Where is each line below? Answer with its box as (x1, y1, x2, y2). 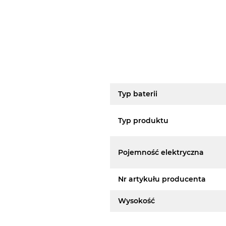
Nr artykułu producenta (118, 175, 206, 184)
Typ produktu (118, 116, 169, 125)
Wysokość (118, 196, 155, 205)
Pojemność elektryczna (118, 147, 204, 157)
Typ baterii (118, 89, 158, 98)
